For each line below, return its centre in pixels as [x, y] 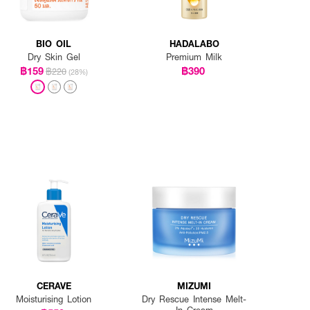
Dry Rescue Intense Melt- [194, 299]
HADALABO [194, 44]
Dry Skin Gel [54, 57]
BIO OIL [54, 44]
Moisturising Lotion [54, 299]
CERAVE [54, 285]
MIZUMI [194, 285]
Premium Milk [194, 57]
